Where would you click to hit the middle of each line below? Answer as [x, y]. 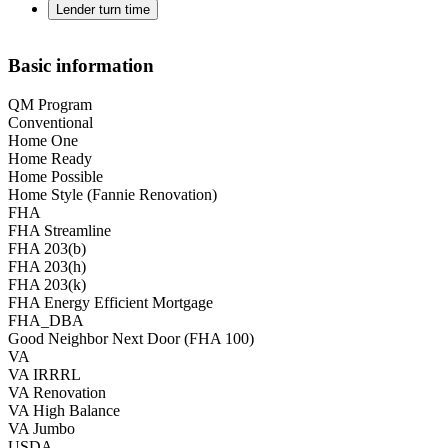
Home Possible [55, 176]
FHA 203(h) [47, 266]
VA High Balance [64, 410]
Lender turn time [103, 10]
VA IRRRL [44, 374]
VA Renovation [57, 392]
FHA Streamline [59, 230]
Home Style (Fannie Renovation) [112, 194]
